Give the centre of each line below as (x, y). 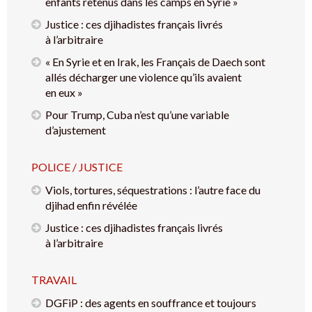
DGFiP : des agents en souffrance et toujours (151, 302)
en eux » (64, 92)
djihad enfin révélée (91, 205)
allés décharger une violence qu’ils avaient (143, 77)
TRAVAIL (54, 279)
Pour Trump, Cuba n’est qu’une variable (137, 114)
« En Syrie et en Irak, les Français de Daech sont (155, 61)
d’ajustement (76, 130)
